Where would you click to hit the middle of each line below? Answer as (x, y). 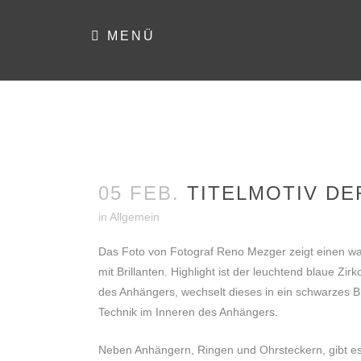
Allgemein (135, 217)
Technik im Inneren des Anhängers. (188, 312)
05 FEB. (139, 193)
